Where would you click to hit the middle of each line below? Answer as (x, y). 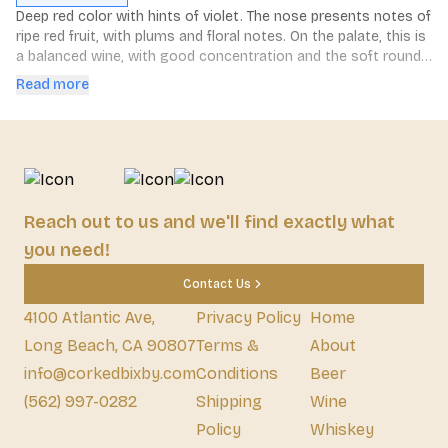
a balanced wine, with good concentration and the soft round (218, 56)
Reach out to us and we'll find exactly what (209, 222)
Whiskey (342, 429)
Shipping (229, 401)
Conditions (237, 373)
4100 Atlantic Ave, (89, 317)
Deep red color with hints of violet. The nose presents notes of (223, 16)
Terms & (227, 345)
